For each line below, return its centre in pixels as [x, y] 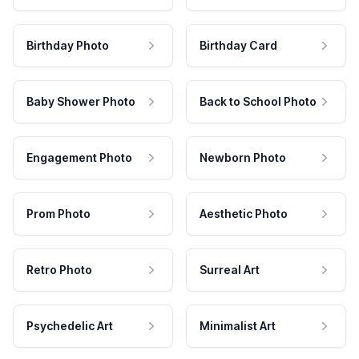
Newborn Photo [243, 158]
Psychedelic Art [70, 326]
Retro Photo [59, 270]
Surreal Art [230, 270]
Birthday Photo [68, 46]
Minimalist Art [238, 326]
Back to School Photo [258, 102]
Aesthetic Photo [244, 214]
